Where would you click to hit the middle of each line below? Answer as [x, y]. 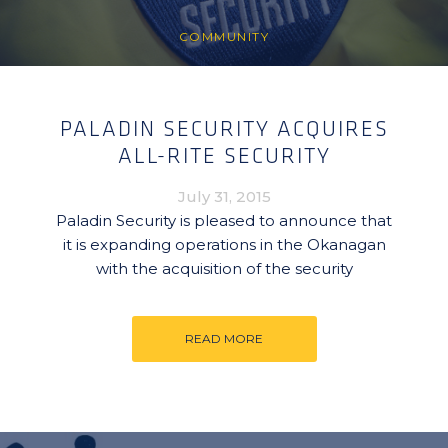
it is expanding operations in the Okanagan [224, 244]
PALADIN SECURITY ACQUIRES [224, 129]
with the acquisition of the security [224, 268]
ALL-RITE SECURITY [224, 156]
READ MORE [224, 338]
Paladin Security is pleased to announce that [224, 220]
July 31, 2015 [224, 196]
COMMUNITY [224, 36]
